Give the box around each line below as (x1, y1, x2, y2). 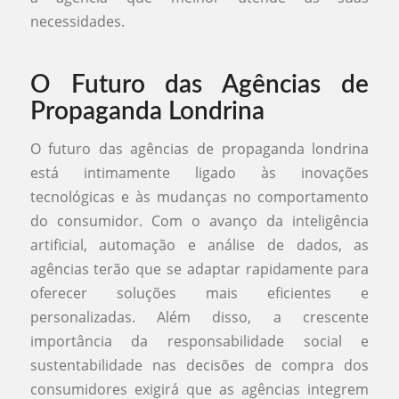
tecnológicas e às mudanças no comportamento (29, 186, 370, 207)
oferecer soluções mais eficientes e (29, 282, 370, 303)
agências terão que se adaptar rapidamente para (29, 258, 370, 279)
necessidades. (29, 12, 125, 32)
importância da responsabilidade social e (29, 330, 370, 351)
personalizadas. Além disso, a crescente (29, 306, 370, 327)
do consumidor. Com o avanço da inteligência (29, 210, 370, 231)
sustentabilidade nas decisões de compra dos (29, 354, 370, 375)
